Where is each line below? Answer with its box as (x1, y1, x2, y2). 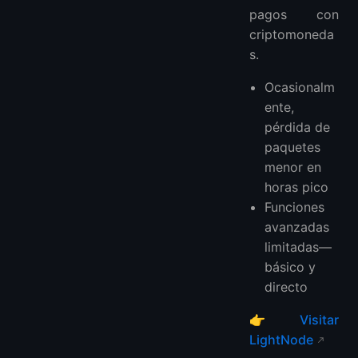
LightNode (249, 331, 313, 348)
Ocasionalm (265, 78, 336, 95)
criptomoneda (249, 26, 334, 42)
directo (265, 278, 308, 295)
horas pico (265, 178, 329, 195)
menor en (265, 158, 322, 175)
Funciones (265, 198, 325, 215)
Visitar (300, 311, 339, 328)
